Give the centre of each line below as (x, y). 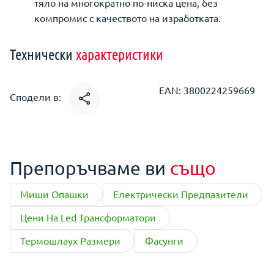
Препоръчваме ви (90, 168)
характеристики (120, 54)
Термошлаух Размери (70, 240)
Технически (43, 54)
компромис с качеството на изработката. (128, 18)
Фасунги (164, 240)
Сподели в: (37, 97)
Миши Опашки (54, 194)
